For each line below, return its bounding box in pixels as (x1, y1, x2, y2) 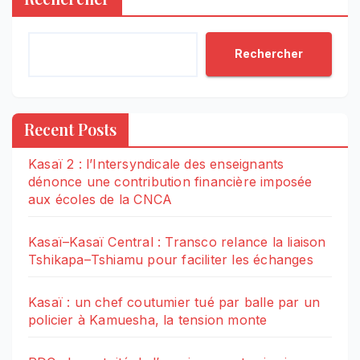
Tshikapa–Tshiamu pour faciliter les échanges (28, 251, 313, 268)
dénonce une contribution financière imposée (28, 173, 313, 190)
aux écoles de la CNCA (28, 190, 173, 207)
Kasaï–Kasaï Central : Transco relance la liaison (28, 233, 326, 250)
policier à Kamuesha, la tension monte (28, 311, 268, 328)
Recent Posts (24, 117, 117, 140)
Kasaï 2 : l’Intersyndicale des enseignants (28, 155, 284, 172)
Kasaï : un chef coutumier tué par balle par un (28, 293, 321, 310)
